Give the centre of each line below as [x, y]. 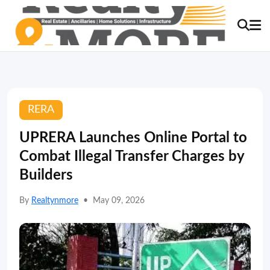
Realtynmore [55, 201]
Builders [46, 175]
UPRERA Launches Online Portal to [133, 138]
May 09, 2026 [119, 201]
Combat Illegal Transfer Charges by [132, 157]
